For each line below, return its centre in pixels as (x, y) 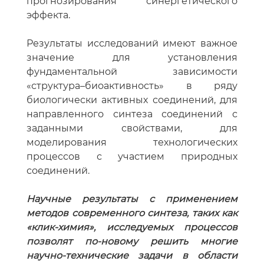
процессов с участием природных (132, 157)
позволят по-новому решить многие (132, 242)
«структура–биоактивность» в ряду (132, 86)
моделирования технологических (132, 143)
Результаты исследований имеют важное (132, 44)
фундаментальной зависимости (132, 72)
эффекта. (48, 15)
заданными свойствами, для (132, 128)
